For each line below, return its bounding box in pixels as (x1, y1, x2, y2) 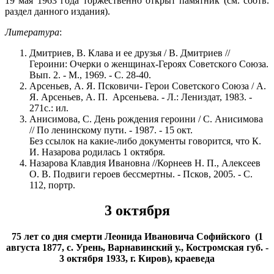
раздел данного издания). (5, 6, 110, 17)
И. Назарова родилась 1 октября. (29, 146, 165, 157)
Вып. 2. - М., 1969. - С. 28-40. (29, 69, 151, 80)
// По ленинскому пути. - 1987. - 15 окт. (29, 124, 193, 135)
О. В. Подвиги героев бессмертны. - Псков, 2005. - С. (29, 168, 253, 179)
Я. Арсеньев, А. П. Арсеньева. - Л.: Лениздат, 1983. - (29, 91, 252, 102)
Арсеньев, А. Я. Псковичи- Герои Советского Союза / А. (29, 80, 266, 91)
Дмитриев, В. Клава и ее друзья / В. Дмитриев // (29, 47, 230, 58)
